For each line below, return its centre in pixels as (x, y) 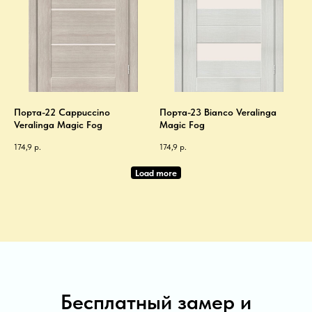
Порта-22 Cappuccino (62, 112)
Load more (156, 172)
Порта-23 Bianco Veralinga (218, 112)
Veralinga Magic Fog (58, 124)
